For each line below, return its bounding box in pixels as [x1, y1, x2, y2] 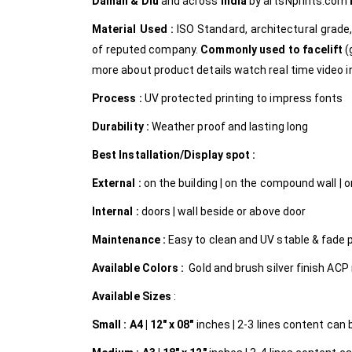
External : [92, 177, 144, 190]
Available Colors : [92, 262, 187, 275]
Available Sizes [92, 290, 172, 303]
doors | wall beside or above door [141, 205, 306, 218]
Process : [92, 92, 145, 105]
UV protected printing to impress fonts [144, 92, 343, 105]
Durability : [92, 120, 152, 134]
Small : [92, 318, 127, 332]
